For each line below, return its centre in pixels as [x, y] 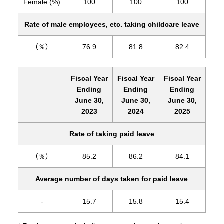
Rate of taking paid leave [112, 134]
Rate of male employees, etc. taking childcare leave [112, 24]
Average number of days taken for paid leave [112, 179]
